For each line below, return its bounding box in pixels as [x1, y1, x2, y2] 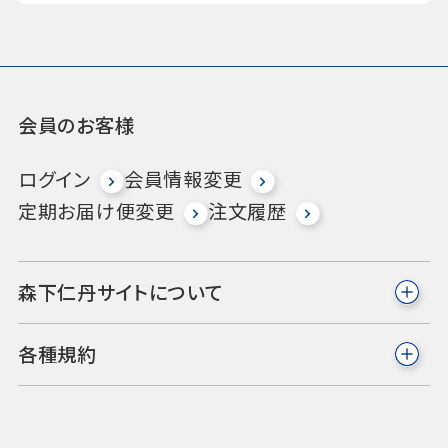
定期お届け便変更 [17, 196, 176, 225]
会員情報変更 [123, 164, 243, 193]
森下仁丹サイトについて [17, 278, 223, 307]
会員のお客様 [17, 111, 135, 140]
